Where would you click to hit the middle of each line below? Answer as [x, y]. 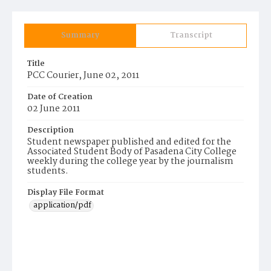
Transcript [191, 35]
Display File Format [66, 193]
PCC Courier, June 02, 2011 [83, 76]
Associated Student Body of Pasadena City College [132, 152]
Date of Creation [60, 97]
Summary [80, 35]
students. [48, 171]
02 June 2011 [54, 109]
